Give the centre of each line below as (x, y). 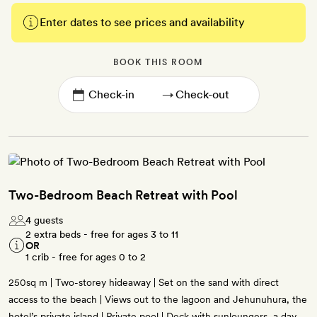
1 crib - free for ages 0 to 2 (86, 257)
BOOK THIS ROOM (158, 63)
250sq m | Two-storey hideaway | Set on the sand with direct (144, 283)
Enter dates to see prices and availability (142, 23)
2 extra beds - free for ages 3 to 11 (102, 235)
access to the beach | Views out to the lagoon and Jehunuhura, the (158, 300)
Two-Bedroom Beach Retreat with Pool (123, 195)
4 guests (44, 220)
